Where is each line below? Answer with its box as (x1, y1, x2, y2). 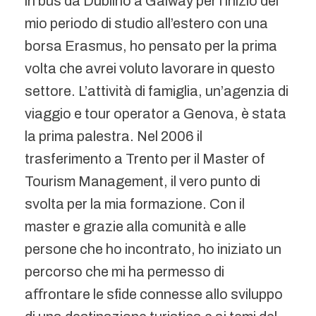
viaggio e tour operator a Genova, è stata (25, 106, 286, 121)
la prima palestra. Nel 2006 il (25, 128, 202, 144)
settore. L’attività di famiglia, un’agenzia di (25, 83, 288, 99)
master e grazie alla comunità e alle (25, 219, 246, 234)
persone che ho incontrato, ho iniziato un (25, 241, 281, 257)
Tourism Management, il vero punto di (25, 174, 260, 189)
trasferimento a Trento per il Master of (25, 151, 265, 166)
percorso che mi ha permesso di (25, 264, 224, 279)
